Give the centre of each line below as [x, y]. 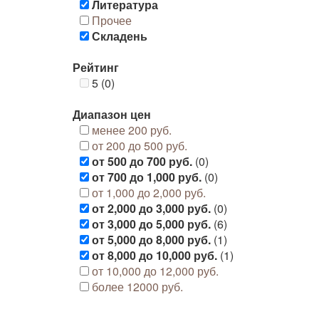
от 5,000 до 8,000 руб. [151, 240]
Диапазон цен [112, 114]
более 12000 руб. [137, 287]
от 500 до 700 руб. [142, 161]
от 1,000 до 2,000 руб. [149, 193]
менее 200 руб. [132, 130]
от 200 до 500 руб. [140, 146]
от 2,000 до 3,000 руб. [151, 208]
